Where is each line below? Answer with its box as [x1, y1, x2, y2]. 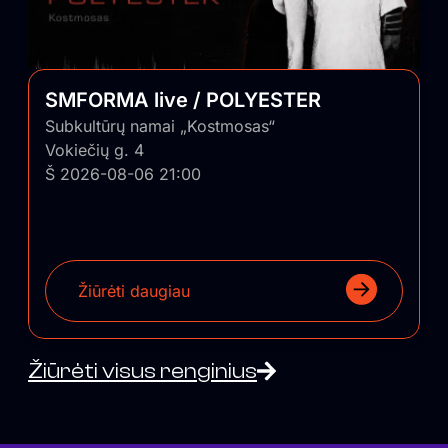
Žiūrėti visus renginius [28, 358, 257, 385]
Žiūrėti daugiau [78, 281, 190, 302]
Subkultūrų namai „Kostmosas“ [45, 116, 275, 137]
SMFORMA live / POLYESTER [45, 88, 321, 113]
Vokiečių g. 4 [45, 140, 144, 161]
